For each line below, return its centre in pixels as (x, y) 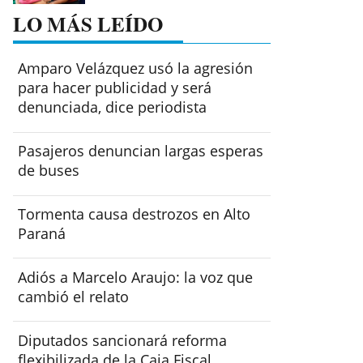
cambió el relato (74, 296)
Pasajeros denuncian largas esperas (141, 151)
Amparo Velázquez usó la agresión (136, 68)
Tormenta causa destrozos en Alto (135, 214)
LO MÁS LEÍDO (88, 24)
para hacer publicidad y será (115, 88)
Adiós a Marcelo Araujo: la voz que (136, 277)
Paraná (42, 234)
